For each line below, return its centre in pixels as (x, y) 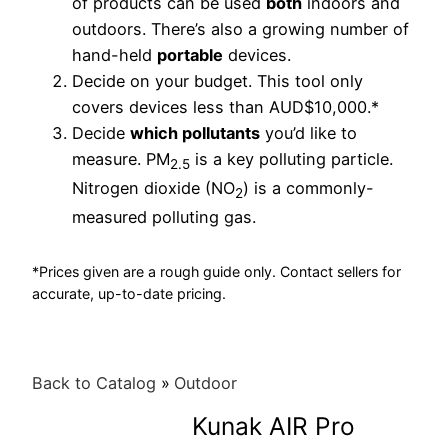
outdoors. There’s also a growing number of (240, 28)
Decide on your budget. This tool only (217, 80)
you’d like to (308, 132)
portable (190, 54)
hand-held (114, 54)
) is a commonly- (308, 187)
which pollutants (195, 132)
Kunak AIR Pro (273, 425)
